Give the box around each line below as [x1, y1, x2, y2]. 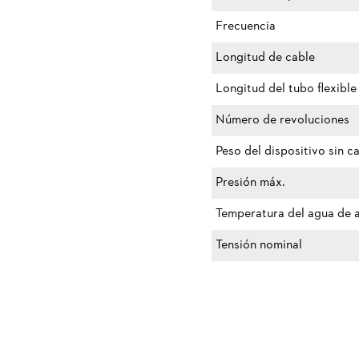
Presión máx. [216, 174, 284, 192]
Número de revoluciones [216, 111, 349, 129]
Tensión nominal [216, 236, 302, 254]
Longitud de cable [216, 49, 315, 67]
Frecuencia [216, 18, 276, 35]
